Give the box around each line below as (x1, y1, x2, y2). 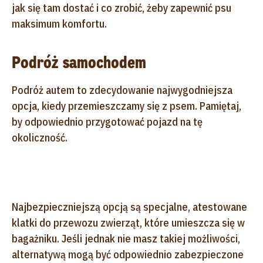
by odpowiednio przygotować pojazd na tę (12, 114, 203, 129)
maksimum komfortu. (12, 16, 107, 31)
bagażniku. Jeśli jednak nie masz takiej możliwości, (12, 231, 240, 245)
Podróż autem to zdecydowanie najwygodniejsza (12, 83, 232, 97)
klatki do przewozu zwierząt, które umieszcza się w (12, 215, 245, 230)
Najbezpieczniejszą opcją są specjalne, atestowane (12, 200, 247, 214)
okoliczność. (12, 130, 68, 144)
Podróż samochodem (12, 51, 146, 73)
